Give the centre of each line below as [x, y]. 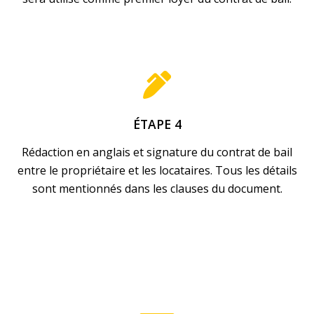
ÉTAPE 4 [157, 124]
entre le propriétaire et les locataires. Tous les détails [157, 170]
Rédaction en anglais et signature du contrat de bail [157, 152]
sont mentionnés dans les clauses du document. [157, 188]
